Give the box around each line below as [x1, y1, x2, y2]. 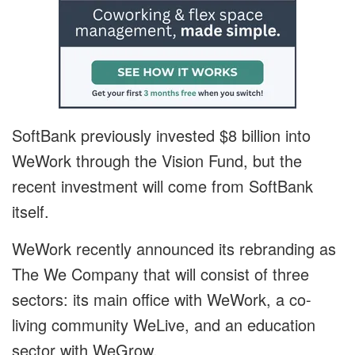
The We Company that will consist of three [12, 262, 309, 286]
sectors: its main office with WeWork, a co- [12, 288, 311, 311]
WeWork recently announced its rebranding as [12, 237, 336, 261]
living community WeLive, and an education [12, 313, 315, 337]
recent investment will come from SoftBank [12, 174, 313, 198]
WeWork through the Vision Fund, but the [12, 149, 302, 173]
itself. [12, 200, 49, 223]
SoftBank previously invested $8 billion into [12, 124, 311, 147]
